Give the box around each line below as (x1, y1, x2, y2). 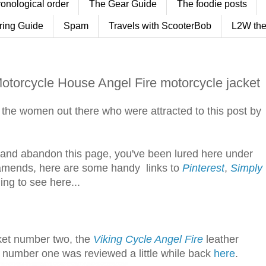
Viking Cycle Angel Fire (93, 233, 203, 245)
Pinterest (182, 161, 224, 174)
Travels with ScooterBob (109, 20, 211, 31)
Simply (230, 161, 262, 174)
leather (203, 233, 239, 245)
